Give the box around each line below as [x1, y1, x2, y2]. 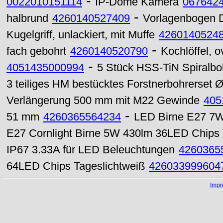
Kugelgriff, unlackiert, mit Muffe [6, 29, 155, 41]
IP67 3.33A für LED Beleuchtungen [6, 144, 175, 156]
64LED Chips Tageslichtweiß [6, 160, 145, 172]
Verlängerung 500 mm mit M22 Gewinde [6, 95, 200, 107]
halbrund [6, 12, 48, 24]
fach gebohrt [6, 45, 66, 57]
